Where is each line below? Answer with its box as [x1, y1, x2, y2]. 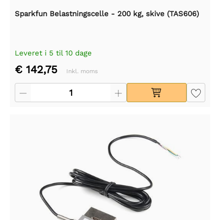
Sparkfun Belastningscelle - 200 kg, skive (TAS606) [15, 9, 199, 19]
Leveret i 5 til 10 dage [15, 49, 92, 58]
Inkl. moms [66, 68, 98, 75]
